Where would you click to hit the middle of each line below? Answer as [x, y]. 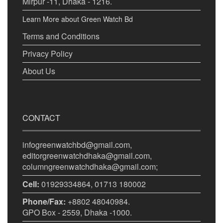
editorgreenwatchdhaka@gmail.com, [87, 156]
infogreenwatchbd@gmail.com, [77, 145]
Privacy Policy [48, 54]
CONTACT [41, 118]
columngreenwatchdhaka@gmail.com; [90, 167]
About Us [39, 71]
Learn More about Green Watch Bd [78, 19]
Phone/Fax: [44, 202]
